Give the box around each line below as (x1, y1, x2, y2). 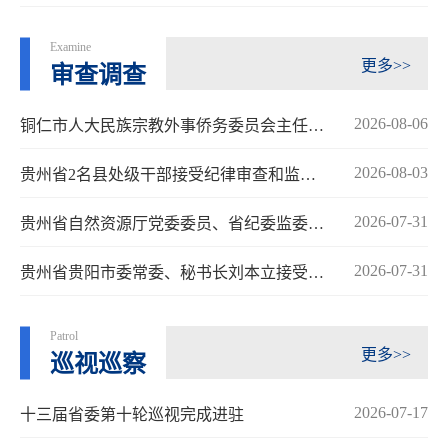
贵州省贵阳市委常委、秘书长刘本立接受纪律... (308, 264, 324, 282)
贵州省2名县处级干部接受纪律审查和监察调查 (300, 166, 316, 184)
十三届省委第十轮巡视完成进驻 (20, 406, 244, 424)
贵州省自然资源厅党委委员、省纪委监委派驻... (308, 215, 324, 233)
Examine (50, 40, 91, 55)
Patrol (50, 329, 78, 344)
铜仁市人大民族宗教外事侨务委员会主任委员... (308, 117, 324, 135)
